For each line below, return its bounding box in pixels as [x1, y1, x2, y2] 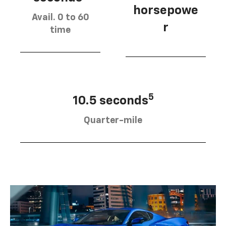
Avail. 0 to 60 [31, 13, 89, 23]
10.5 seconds [72, 95, 148, 107]
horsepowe [133, 5, 198, 17]
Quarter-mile [84, 116, 142, 126]
